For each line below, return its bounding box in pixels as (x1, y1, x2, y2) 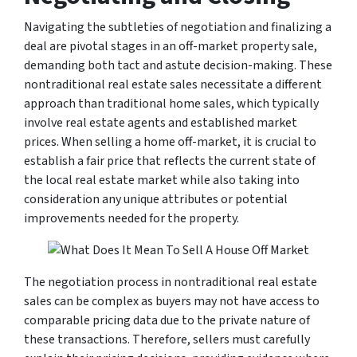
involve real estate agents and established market (24, 113, 297, 131)
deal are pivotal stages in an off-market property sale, (24, 37, 317, 55)
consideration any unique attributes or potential (24, 190, 288, 208)
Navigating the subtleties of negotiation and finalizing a (24, 18, 331, 36)
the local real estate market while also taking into (24, 171, 300, 189)
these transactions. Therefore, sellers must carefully (24, 330, 310, 348)
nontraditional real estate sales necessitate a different (24, 75, 322, 93)
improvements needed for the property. (24, 209, 239, 227)
